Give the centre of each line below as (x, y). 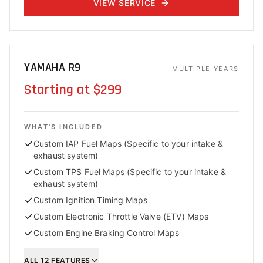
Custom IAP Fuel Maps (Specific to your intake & (129, 144)
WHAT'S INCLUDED (63, 127)
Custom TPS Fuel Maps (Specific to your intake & (130, 172)
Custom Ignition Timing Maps (91, 200)
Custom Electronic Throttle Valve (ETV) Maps (121, 216)
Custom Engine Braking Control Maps (107, 233)
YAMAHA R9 (53, 68)
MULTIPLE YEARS (205, 69)
